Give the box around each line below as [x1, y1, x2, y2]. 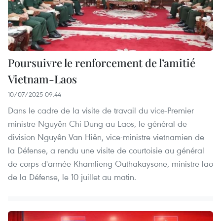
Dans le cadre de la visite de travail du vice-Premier [8, 104, 194, 116]
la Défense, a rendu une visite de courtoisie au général [8, 144, 204, 156]
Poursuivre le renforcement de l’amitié [8, 55, 195, 70]
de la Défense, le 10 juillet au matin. [8, 171, 136, 183]
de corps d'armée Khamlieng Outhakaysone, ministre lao [8, 157, 213, 169]
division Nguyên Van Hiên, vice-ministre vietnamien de [8, 131, 204, 143]
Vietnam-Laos [8, 71, 77, 86]
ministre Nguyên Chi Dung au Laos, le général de [8, 117, 187, 129]
